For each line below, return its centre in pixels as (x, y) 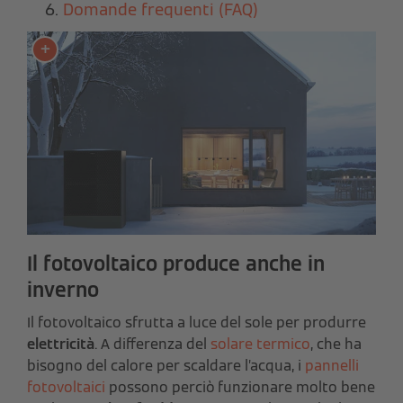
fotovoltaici (66, 387)
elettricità (61, 344)
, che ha (336, 344)
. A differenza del (152, 344)
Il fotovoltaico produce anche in (176, 263)
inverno (63, 289)
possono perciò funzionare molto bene (240, 387)
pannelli (332, 365)
